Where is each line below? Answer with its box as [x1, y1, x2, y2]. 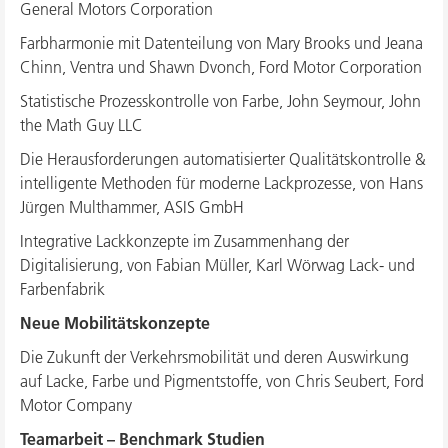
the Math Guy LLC [20, 115, 143, 136]
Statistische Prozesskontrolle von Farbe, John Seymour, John [20, 91, 421, 112]
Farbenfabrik [20, 279, 105, 300]
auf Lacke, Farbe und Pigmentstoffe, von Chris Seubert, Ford [20, 371, 424, 392]
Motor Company [20, 395, 132, 416]
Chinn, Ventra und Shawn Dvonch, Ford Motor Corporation [20, 57, 422, 78]
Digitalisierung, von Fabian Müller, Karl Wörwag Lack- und [20, 255, 415, 276]
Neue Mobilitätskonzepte [20, 313, 210, 334]
